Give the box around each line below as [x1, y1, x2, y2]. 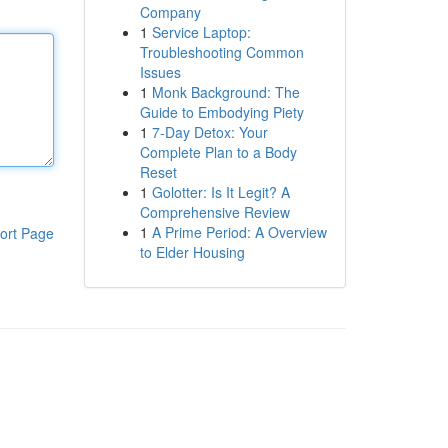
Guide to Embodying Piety [139, 102, 304, 122]
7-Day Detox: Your [151, 122, 268, 142]
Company [139, 2, 201, 22]
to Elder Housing [139, 242, 245, 262]
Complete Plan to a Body [139, 142, 297, 162]
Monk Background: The [151, 82, 300, 102]
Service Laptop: [151, 22, 251, 42]
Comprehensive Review [139, 202, 290, 222]
